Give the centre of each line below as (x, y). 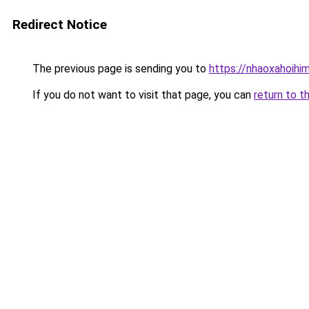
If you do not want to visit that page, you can (142, 95)
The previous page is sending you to (119, 69)
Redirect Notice (60, 24)
